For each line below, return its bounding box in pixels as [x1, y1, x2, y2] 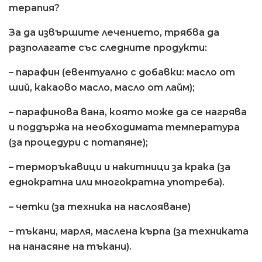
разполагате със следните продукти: [9, 42, 207, 53]
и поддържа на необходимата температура [9, 121, 240, 133]
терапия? [9, 2, 60, 13]
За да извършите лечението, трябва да [9, 26, 219, 38]
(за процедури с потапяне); [9, 136, 148, 148]
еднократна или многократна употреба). [9, 176, 225, 188]
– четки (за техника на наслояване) [9, 201, 191, 212]
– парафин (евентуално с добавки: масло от [9, 66, 235, 78]
